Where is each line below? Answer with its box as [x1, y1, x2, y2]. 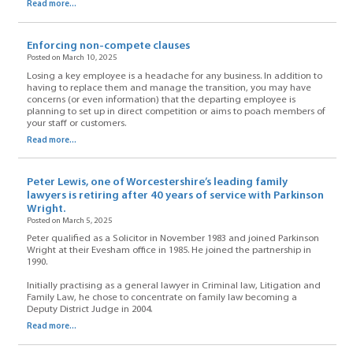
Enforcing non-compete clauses [26, 40, 190, 53]
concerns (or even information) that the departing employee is [26, 95, 295, 105]
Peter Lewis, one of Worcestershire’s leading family [26, 176, 288, 188]
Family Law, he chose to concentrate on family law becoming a [26, 293, 297, 303]
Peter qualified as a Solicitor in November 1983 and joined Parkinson [26, 234, 319, 244]
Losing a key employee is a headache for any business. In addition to [26, 71, 322, 81]
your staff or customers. [26, 118, 126, 128]
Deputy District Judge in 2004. [26, 305, 152, 315]
